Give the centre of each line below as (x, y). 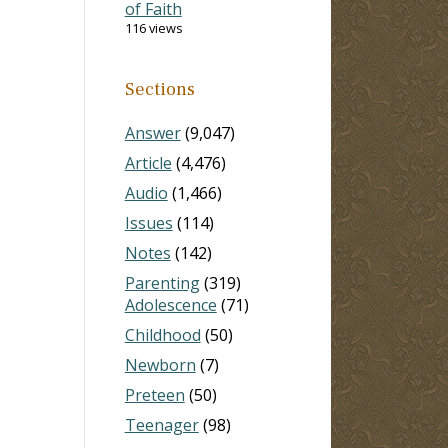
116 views (153, 27)
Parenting (162, 282)
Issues (148, 222)
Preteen (154, 394)
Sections (159, 89)
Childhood (162, 334)
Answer (152, 132)
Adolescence (170, 304)
